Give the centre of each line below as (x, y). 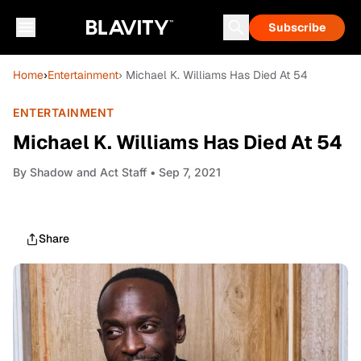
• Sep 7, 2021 (184, 172)
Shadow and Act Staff (88, 172)
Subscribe (297, 27)
